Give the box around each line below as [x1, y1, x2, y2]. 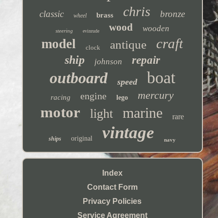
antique [110, 37, 147, 51]
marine [123, 104, 163, 121]
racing [51, 93, 71, 101]
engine [80, 90, 107, 101]
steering [55, 27, 73, 34]
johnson [94, 56, 122, 66]
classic [39, 8, 64, 19]
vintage [102, 123, 155, 142]
